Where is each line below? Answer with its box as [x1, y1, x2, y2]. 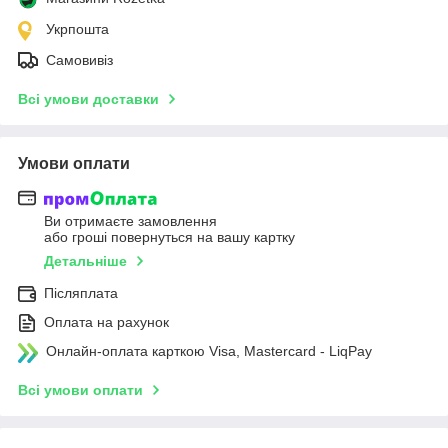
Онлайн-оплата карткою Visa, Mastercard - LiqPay [46, 343, 372, 360]
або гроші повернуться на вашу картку [44, 229, 295, 246]
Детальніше [44, 253, 127, 270]
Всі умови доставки [18, 90, 159, 107]
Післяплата [44, 285, 118, 302]
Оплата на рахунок [44, 314, 169, 331]
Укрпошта [46, 20, 109, 37]
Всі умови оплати [18, 382, 143, 399]
